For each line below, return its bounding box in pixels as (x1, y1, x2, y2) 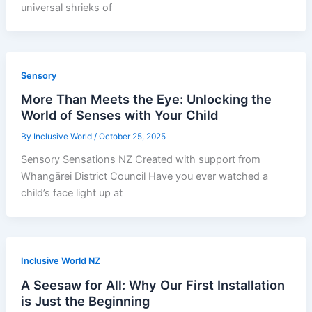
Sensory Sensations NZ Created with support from (20, 153, 260, 166)
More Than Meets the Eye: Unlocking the (20, 91, 272, 107)
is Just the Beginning (20, 292, 150, 309)
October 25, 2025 (98, 132, 166, 142)
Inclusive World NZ (20, 256, 100, 266)
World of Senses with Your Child (20, 107, 218, 123)
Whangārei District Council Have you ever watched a (20, 170, 268, 183)
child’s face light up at (20, 187, 123, 200)
